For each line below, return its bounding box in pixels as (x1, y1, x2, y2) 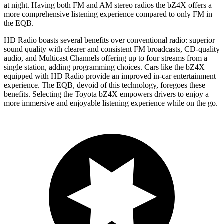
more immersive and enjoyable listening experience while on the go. (4, 99, 218, 108)
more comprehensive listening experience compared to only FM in (4, 10, 212, 19)
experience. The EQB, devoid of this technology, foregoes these (4, 81, 205, 90)
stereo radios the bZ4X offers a (112, 1, 212, 10)
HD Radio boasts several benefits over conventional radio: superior (4, 36, 215, 45)
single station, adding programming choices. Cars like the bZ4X (4, 63, 205, 72)
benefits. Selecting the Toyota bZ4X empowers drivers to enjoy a (4, 90, 209, 99)
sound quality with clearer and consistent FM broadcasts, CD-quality (4, 45, 220, 54)
